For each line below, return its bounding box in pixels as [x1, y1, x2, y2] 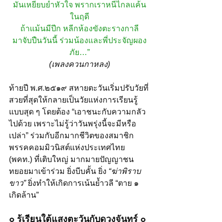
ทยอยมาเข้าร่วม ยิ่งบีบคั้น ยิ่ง [9, 166, 109, 175]
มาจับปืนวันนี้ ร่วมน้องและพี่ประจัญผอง [12, 36, 147, 45]
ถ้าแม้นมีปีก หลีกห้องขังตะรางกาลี [20, 24, 139, 33]
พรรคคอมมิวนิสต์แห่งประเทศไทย [9, 143, 127, 152]
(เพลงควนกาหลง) [49, 59, 110, 68]
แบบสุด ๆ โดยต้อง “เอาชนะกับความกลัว [9, 107, 146, 116]
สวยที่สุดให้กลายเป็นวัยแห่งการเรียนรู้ [9, 95, 138, 104]
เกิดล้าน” [9, 190, 39, 199]
